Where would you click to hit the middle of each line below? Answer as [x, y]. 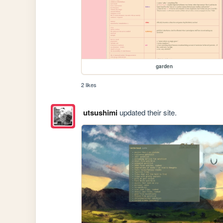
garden [165, 66]
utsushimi [100, 112]
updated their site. [147, 112]
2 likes [89, 85]
